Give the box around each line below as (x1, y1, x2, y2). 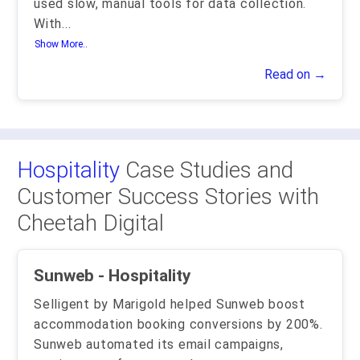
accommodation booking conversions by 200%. (34, 317, 323, 332)
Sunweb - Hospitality (98, 266, 191, 285)
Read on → (264, 67, 326, 82)
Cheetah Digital (17, 210, 164, 236)
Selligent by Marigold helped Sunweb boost (34, 297, 305, 312)
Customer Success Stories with (17, 183, 319, 210)
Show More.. (35, 39, 88, 51)
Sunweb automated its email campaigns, (34, 337, 284, 352)
